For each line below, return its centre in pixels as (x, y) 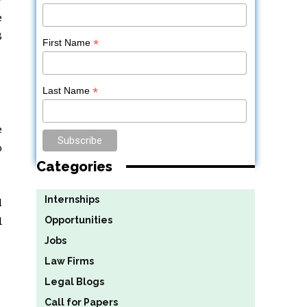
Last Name (68, 91)
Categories (74, 166)
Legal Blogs (74, 281)
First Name (68, 43)
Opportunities (78, 220)
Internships (72, 199)
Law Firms (69, 261)
